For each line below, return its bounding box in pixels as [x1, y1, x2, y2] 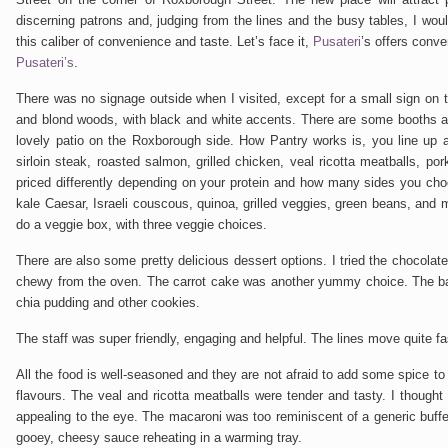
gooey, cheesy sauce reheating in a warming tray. [16, 430, 303, 445]
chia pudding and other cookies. [16, 295, 201, 310]
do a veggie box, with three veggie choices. [16, 217, 268, 232]
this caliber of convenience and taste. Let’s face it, [16, 34, 314, 49]
